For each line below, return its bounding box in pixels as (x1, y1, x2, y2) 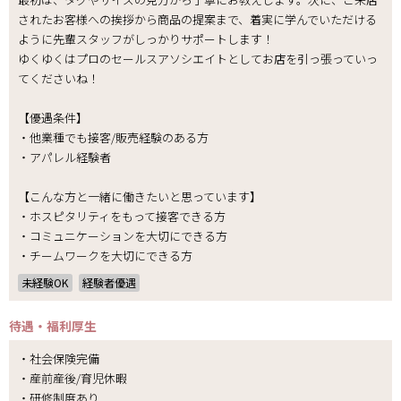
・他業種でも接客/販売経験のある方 (18, 129, 209, 147)
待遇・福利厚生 (9, 316, 97, 335)
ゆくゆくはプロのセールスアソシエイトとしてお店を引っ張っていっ (18, 50, 378, 68)
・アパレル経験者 (18, 149, 111, 166)
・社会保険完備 (18, 350, 99, 368)
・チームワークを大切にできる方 (18, 247, 192, 265)
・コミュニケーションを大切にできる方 (18, 227, 239, 245)
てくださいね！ (18, 70, 99, 88)
